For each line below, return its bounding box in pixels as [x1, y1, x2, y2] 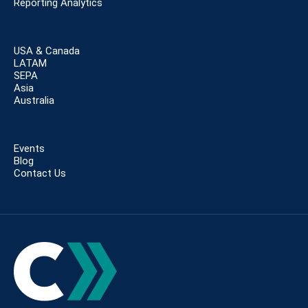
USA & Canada [14, 45, 80, 58]
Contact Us [14, 167, 66, 180]
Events [14, 142, 45, 155]
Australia [14, 94, 54, 107]
